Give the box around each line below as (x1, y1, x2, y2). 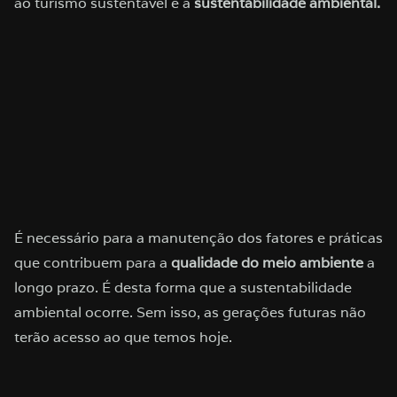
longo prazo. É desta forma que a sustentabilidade (14, 278, 352, 298)
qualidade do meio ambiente (167, 253, 363, 273)
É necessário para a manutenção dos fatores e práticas (14, 229, 383, 248)
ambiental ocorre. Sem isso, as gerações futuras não (14, 303, 366, 323)
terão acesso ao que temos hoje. (14, 328, 232, 347)
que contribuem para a (14, 253, 167, 273)
